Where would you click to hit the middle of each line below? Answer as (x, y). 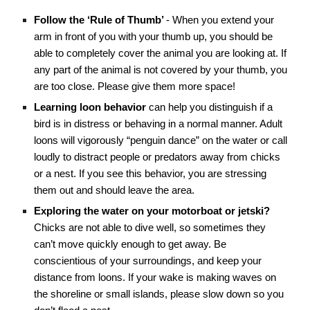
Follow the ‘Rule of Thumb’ (100, 20)
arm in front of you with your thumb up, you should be (154, 37)
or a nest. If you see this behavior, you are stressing (151, 174)
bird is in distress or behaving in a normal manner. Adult (158, 124)
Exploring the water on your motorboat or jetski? (152, 211)
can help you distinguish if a (211, 107)
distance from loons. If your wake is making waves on (155, 277)
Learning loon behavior (92, 107)
